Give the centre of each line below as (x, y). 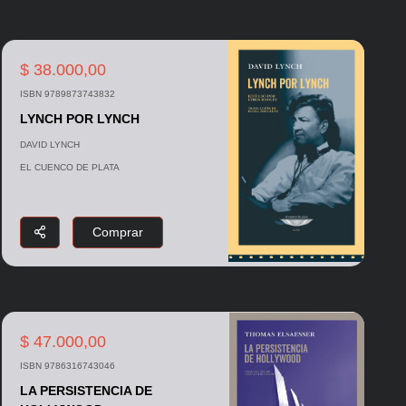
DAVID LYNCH (49, 144)
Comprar (117, 232)
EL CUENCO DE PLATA (69, 167)
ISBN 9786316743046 (67, 365)
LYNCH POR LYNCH (79, 118)
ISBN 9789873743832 (67, 93)
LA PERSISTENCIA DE (86, 390)
